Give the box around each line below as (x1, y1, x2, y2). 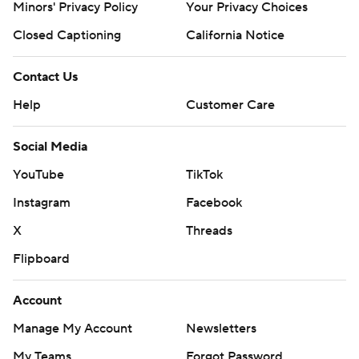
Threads (186, 223, 232, 240)
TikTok (186, 167, 223, 184)
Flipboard (13, 251, 70, 268)
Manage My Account (13, 321, 132, 337)
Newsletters (186, 321, 256, 337)
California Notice (186, 27, 284, 44)
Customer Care (186, 97, 275, 114)
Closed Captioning (13, 27, 121, 44)
